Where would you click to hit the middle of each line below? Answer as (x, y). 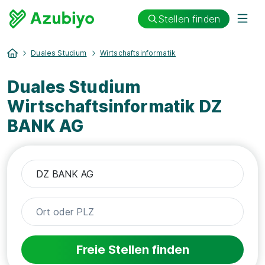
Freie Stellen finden (132, 250)
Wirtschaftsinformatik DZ (114, 106)
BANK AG (46, 126)
